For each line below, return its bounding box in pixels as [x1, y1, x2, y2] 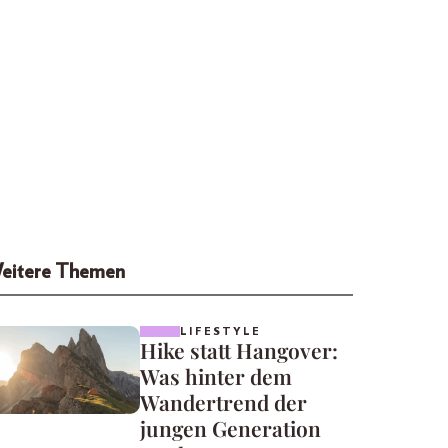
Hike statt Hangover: [140, 335, 338, 364]
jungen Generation [140, 413, 321, 442]
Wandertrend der [140, 387, 307, 416]
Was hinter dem [140, 361, 292, 390]
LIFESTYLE [180, 325, 261, 337]
